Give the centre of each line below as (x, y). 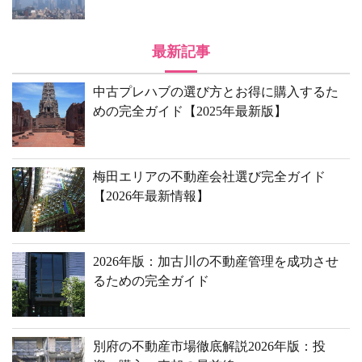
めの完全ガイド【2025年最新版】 (190, 111)
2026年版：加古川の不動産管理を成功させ (216, 261)
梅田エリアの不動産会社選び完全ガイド (209, 177)
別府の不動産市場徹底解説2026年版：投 (209, 346)
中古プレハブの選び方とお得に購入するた (216, 92)
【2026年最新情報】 (151, 196)
